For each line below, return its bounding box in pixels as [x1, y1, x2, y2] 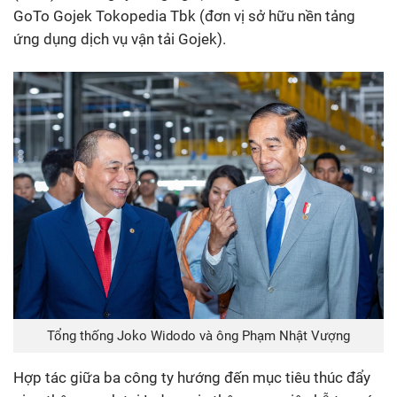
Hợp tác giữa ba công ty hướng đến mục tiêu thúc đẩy [13, 369, 370, 387]
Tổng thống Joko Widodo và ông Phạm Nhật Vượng [47, 328, 350, 345]
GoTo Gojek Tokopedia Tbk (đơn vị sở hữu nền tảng [13, 7, 355, 26]
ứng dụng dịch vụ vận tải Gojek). [13, 30, 226, 49]
